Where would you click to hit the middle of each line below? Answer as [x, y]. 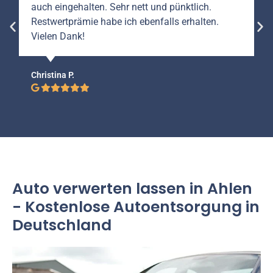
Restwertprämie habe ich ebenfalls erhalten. [125, 22]
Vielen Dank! [58, 37]
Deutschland [62, 225]
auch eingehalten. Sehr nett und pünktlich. [122, 7]
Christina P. [53, 75]
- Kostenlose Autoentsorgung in [136, 207]
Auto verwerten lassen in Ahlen [132, 189]
